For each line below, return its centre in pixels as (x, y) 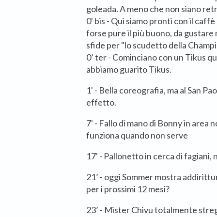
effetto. (101, 102)
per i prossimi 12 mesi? (128, 189)
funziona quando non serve (137, 135)
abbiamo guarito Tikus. (129, 70)
